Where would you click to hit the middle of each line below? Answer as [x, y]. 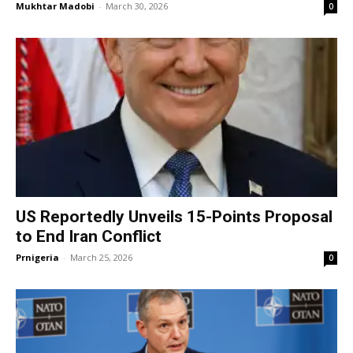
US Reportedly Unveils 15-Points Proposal [174, 216]
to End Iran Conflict [89, 236]
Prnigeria [37, 257]
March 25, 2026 [101, 257]
